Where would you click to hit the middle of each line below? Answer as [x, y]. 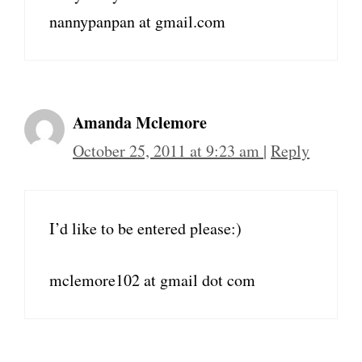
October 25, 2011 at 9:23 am [168, 151]
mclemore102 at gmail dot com [152, 280]
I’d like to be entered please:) [145, 228]
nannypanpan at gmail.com [137, 21]
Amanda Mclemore [140, 122]
